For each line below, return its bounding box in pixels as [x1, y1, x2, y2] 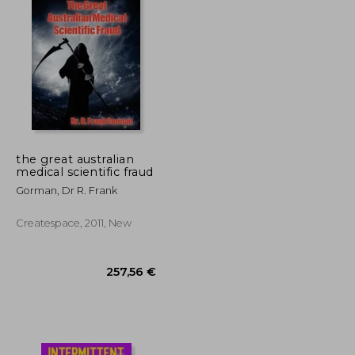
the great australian [16, 151, 134, 166]
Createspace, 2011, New [16, 216, 132, 229]
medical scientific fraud [16, 164, 154, 179]
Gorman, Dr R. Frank [16, 184, 118, 197]
